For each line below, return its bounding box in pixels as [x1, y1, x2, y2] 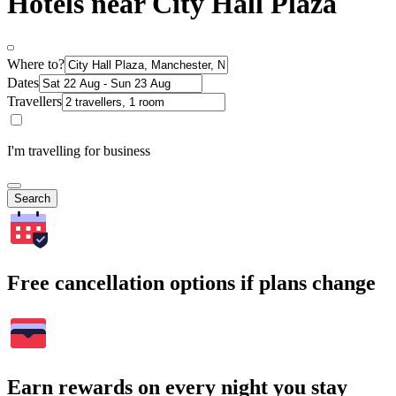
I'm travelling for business [7, 142, 150, 158]
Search [14, 191, 50, 205]
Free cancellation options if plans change [7, 270, 376, 294]
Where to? [7, 56, 65, 72]
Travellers [7, 93, 62, 109]
